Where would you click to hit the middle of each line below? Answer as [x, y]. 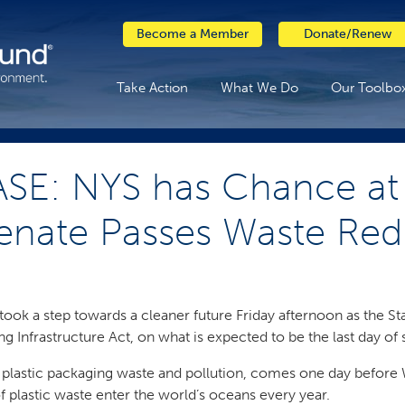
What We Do [259, 88]
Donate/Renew [347, 34]
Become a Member [192, 34]
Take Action [152, 88]
